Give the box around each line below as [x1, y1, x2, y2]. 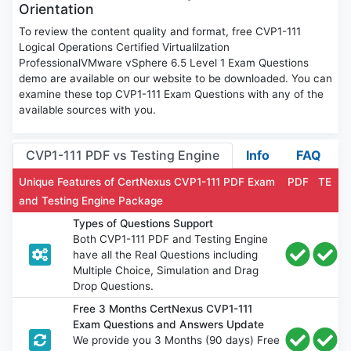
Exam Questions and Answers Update [73, 317, 265, 331]
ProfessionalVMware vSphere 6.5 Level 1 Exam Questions [19, 56, 309, 70]
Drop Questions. [73, 279, 154, 292]
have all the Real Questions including [73, 248, 259, 261]
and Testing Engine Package [19, 194, 163, 207]
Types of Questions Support [73, 216, 214, 230]
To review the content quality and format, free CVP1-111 [19, 25, 301, 38]
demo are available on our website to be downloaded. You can [19, 72, 332, 85]
